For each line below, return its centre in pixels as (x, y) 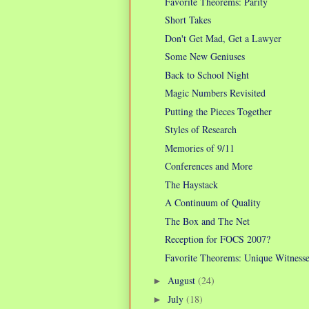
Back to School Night (207, 74)
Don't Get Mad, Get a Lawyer (223, 38)
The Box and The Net (207, 221)
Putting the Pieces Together (218, 111)
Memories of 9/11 (199, 148)
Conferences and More (208, 166)
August (182, 281)
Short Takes (188, 20)
